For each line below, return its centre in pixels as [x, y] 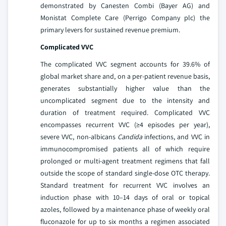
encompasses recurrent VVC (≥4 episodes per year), [125, 124]
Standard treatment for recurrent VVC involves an [125, 185]
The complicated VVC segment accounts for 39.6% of [125, 64]
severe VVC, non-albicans [79, 136]
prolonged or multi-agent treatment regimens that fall [125, 161]
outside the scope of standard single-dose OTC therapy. [125, 173]
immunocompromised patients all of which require [125, 149]
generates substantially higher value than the [125, 88]
